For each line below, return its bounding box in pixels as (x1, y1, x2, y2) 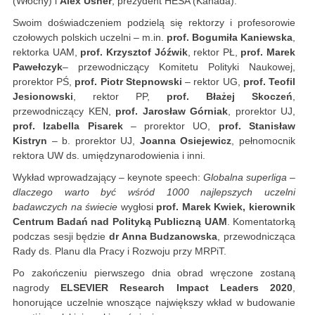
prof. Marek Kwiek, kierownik (156, 201, 296, 213)
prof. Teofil (243, 76, 296, 88)
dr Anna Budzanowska (109, 231, 218, 243)
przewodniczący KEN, (13, 105, 115, 117)
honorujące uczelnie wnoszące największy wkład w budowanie (13, 297, 295, 309)
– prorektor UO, (122, 120, 219, 132)
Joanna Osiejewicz (139, 135, 232, 147)
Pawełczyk (13, 61, 63, 73)
